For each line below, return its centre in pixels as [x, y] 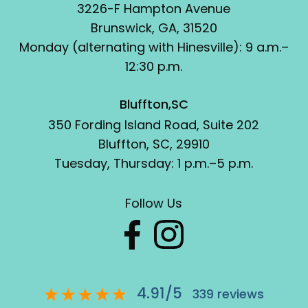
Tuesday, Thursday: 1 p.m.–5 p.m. [154, 163]
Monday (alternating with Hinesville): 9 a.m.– [154, 47]
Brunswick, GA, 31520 [154, 27]
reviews [239, 294]
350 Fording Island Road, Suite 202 [154, 124]
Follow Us [154, 203]
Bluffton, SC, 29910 [154, 144]
